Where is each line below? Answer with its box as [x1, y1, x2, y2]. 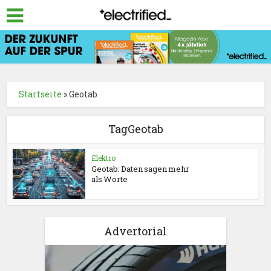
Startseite [19, 88, 62, 100]
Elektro [91, 153, 116, 163]
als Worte [91, 174, 128, 185]
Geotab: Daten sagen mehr [91, 163, 190, 175]
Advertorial [104, 224, 167, 239]
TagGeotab [108, 122, 163, 137]
